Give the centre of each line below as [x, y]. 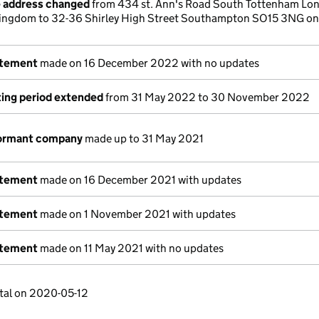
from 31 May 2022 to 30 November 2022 [206, 97]
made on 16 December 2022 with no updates [148, 63]
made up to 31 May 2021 [143, 138]
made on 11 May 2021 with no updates [131, 248]
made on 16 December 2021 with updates [140, 180]
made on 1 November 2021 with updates [137, 214]
